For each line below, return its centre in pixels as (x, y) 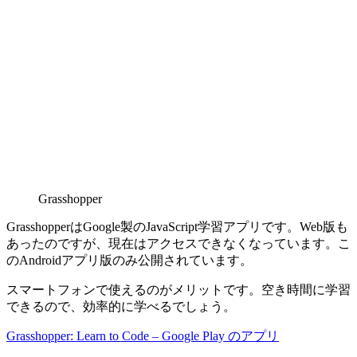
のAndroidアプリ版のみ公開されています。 (129, 260)
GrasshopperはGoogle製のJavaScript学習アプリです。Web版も (177, 226)
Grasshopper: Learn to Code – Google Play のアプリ (143, 335)
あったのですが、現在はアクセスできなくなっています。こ (178, 243)
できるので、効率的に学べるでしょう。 (121, 306)
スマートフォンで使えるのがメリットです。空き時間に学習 (178, 289)
